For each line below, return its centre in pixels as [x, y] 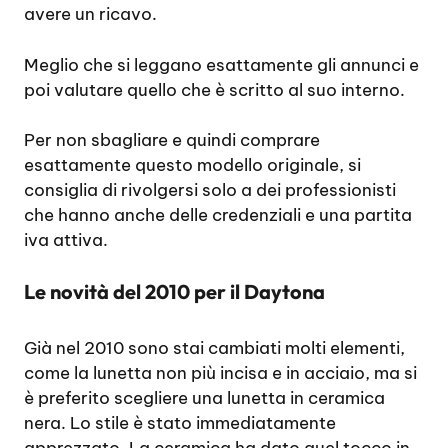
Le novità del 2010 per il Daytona [174, 291]
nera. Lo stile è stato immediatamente [180, 422]
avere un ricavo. [90, 14]
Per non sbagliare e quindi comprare [172, 140]
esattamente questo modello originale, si [192, 165]
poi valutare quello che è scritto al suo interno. [214, 89]
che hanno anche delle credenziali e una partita [218, 215]
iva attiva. [66, 240]
